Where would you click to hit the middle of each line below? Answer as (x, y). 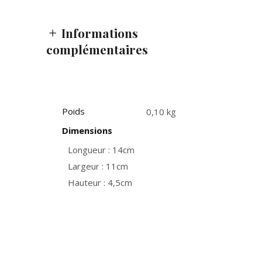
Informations (100, 33)
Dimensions (87, 130)
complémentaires (97, 49)
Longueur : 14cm (101, 150)
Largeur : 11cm (98, 166)
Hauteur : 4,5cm (100, 182)
